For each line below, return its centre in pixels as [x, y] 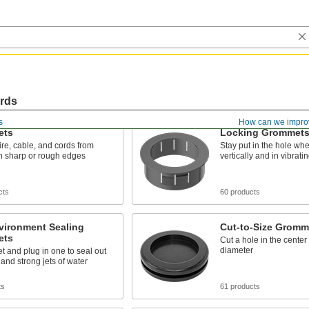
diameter [236, 250]
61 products [240, 286]
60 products [240, 192]
